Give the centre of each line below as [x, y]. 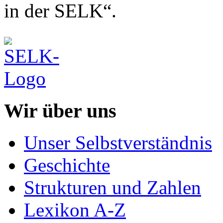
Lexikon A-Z [75, 210]
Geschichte [67, 165]
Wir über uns [60, 111]
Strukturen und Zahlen [112, 188]
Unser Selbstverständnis [118, 143]
